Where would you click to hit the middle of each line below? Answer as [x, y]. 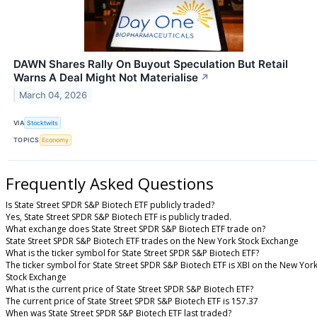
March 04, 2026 [53, 96]
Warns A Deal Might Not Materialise [106, 78]
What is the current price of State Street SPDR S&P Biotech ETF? [129, 289]
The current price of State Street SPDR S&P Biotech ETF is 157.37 [132, 301]
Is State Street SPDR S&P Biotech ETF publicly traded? [110, 204]
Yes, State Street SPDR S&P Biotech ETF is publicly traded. [119, 217]
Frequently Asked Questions [110, 183]
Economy [56, 140]
